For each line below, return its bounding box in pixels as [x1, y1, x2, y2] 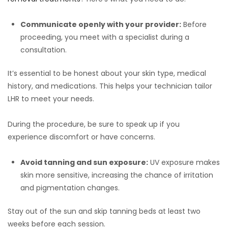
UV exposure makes [148, 157, 220, 168]
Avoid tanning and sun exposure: [20, 157, 148, 168]
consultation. [20, 45, 67, 55]
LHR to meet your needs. [8, 94, 94, 104]
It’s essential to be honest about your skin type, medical [8, 68, 206, 79]
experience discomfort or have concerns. [8, 132, 155, 142]
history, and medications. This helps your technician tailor [8, 81, 212, 92]
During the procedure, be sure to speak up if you [8, 119, 180, 130]
